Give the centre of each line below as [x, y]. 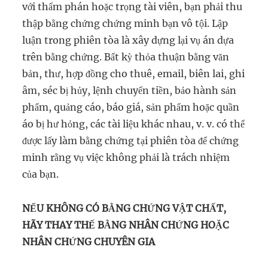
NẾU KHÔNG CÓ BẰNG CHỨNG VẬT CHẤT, [124, 208]
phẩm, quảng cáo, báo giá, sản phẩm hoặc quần [131, 107]
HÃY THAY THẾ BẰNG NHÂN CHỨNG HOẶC [126, 225]
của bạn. [41, 174]
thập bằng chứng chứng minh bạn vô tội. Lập [125, 23]
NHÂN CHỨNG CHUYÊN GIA [89, 241]
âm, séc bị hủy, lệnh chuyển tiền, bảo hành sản [130, 90]
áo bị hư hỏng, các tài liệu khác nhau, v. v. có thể [134, 124]
